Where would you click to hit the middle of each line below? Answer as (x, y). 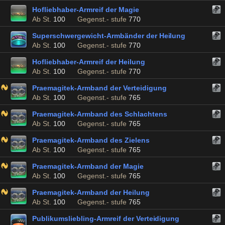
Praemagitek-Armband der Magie (88, 166)
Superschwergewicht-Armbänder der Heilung (109, 36)
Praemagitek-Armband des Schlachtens (100, 114)
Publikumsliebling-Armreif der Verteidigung (106, 218)
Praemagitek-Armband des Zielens (91, 140)
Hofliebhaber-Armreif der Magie (86, 10)
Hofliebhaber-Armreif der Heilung (89, 62)
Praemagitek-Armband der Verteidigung (99, 88)
